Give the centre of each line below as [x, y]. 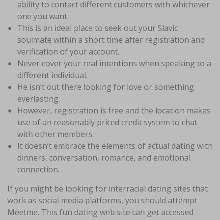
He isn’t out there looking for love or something [106, 87]
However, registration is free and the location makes [114, 110]
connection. [38, 169]
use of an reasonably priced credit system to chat [107, 122]
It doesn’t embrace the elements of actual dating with [115, 146]
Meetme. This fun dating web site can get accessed [100, 212]
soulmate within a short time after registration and [111, 40]
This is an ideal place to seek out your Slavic [97, 28]
